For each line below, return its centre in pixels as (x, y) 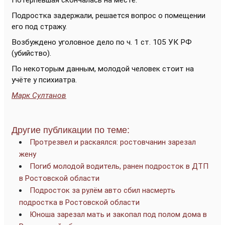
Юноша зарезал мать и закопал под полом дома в (118, 214)
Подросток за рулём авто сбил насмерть (102, 190)
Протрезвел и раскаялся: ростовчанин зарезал (113, 142)
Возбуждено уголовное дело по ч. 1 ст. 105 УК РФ (102, 42)
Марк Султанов (39, 95)
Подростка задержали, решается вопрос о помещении (108, 16)
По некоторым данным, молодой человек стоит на (103, 69)
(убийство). (31, 53)
